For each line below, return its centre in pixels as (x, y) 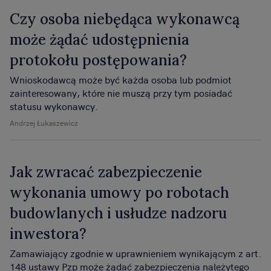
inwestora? (48, 234)
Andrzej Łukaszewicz (44, 122)
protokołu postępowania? (98, 60)
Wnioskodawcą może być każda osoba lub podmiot (121, 79)
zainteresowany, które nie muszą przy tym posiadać (121, 93)
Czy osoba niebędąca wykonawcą (125, 19)
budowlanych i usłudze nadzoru (118, 213)
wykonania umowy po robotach (119, 193)
